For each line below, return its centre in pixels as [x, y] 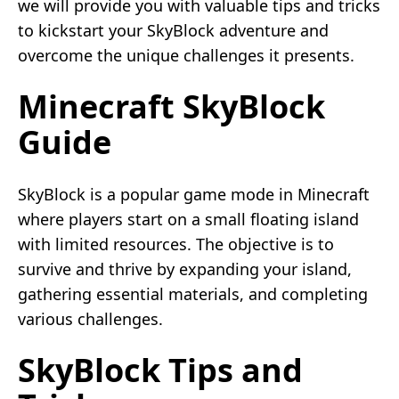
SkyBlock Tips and [160, 370]
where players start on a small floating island [188, 219]
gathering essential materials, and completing [193, 293]
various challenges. [90, 318]
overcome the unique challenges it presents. [186, 55]
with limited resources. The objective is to [176, 244]
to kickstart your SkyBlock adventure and [173, 30]
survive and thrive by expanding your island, [185, 269]
